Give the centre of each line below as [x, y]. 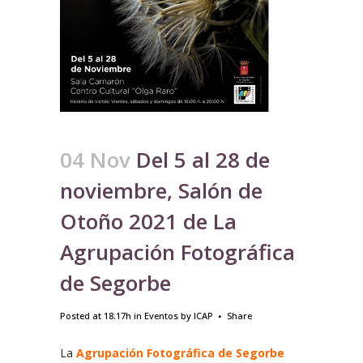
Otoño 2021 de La [148, 221]
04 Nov [95, 159]
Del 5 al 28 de [200, 159]
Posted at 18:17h [96, 315]
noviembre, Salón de [161, 190]
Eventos [161, 315]
